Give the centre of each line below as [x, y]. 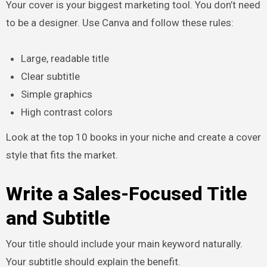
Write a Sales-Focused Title [126, 194]
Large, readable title [65, 58]
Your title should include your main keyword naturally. [124, 243]
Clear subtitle [51, 76]
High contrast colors [67, 112]
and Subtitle [58, 218]
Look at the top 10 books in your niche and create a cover [133, 137]
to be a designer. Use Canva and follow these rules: [119, 22]
